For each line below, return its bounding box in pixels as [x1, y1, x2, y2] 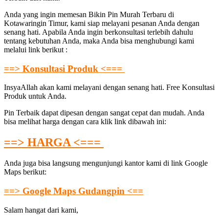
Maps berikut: [4, 168, 46, 176]
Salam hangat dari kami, [4, 205, 78, 214]
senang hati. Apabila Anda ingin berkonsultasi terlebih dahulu [4, 27, 193, 36]
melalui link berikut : [4, 45, 67, 54]
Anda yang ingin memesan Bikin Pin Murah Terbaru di [4, 10, 174, 19]
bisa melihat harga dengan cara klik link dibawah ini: [4, 117, 166, 126]
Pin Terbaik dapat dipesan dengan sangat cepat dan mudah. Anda [4, 109, 204, 117]
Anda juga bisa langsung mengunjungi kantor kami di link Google [4, 159, 208, 168]
